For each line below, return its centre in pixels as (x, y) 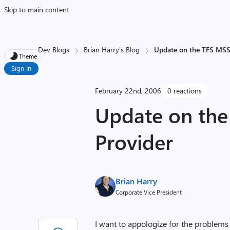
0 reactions (185, 91)
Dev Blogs (54, 50)
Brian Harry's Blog (112, 50)
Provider (134, 141)
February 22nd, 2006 (128, 91)
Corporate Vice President (149, 192)
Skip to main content (37, 9)
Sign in (21, 68)
